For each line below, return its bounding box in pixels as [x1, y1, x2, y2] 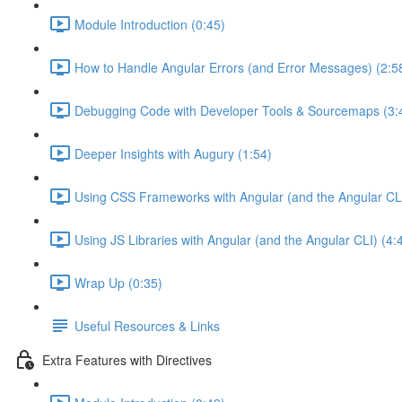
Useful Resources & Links [74, 316, 220, 335]
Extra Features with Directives [42, 350, 212, 369]
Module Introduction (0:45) [74, 14, 225, 33]
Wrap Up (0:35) [74, 273, 162, 292]
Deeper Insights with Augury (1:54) [74, 144, 272, 162]
